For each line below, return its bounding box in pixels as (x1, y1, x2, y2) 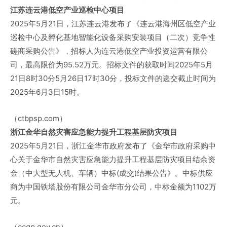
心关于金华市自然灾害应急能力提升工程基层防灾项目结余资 (10, 155, 215, 165)
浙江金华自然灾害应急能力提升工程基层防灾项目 (10, 127, 177, 137)
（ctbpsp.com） (10, 113, 67, 124)
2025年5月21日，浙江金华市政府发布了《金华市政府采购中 (10, 141, 216, 151)
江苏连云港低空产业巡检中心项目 (10, 5, 124, 15)
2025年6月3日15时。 (10, 87, 84, 97)
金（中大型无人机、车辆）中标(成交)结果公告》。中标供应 (10, 168, 213, 178)
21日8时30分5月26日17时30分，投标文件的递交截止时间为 (10, 73, 216, 84)
